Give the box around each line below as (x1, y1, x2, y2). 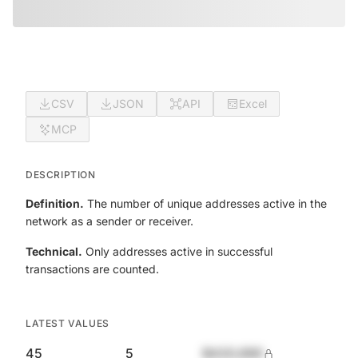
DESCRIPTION (26, 169, 96, 181)
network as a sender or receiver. (26, 214, 193, 228)
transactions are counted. (26, 262, 159, 276)
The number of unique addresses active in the (84, 197, 327, 210)
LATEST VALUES (26, 317, 109, 329)
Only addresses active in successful (82, 245, 272, 258)
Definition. (26, 197, 84, 210)
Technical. (26, 245, 82, 258)
